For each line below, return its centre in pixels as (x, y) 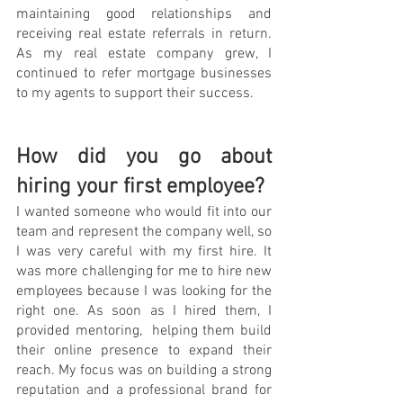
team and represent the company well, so (144, 232)
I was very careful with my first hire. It (144, 251)
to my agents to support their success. (135, 93)
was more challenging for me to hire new (144, 271)
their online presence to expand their (144, 350)
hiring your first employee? (140, 187)
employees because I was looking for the (144, 291)
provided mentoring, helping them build (144, 331)
